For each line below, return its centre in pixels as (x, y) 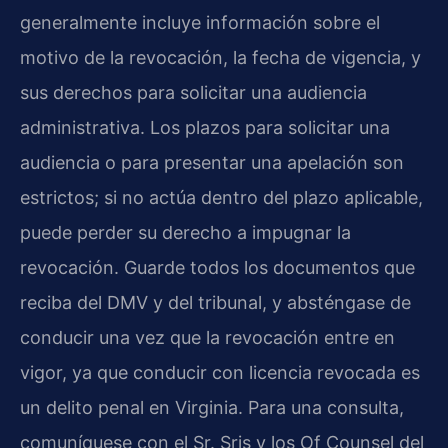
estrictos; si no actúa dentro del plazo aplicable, (221, 198)
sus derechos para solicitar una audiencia (193, 93)
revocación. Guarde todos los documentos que (217, 268)
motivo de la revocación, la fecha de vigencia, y (220, 58)
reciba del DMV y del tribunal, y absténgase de (215, 303)
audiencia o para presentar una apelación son (212, 163)
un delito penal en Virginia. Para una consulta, (212, 408)
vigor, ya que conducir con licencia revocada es (220, 373)
